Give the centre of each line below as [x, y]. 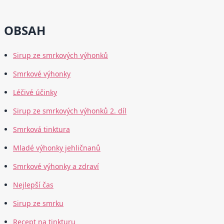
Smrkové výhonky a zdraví [56, 166]
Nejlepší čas [33, 185]
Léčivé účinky [35, 92]
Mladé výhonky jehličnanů [57, 148]
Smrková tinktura [41, 129]
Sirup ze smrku [38, 203]
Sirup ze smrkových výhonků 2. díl [70, 111]
